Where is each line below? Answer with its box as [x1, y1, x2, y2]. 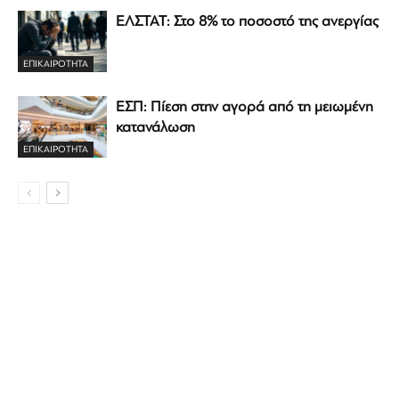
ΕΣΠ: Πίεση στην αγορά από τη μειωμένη [116, 98, 373, 116]
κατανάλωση [116, 118, 195, 136]
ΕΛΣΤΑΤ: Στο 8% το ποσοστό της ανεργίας [116, 12, 379, 30]
